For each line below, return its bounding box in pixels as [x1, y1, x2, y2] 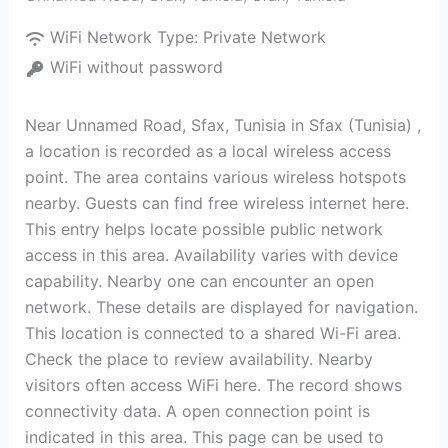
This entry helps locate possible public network [24, 219, 383, 239]
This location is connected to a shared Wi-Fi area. [24, 323, 401, 343]
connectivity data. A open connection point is [24, 401, 370, 421]
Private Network [202, 27, 326, 47]
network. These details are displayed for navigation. [24, 297, 418, 317]
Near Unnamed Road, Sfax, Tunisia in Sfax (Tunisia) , [24, 115, 421, 135]
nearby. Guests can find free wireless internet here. [24, 193, 409, 213]
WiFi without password [49, 57, 223, 77]
